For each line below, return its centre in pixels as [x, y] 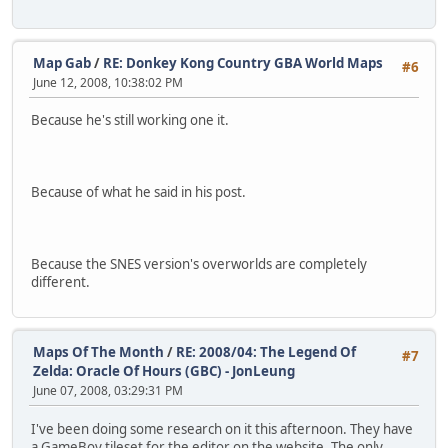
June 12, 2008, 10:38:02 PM [108, 82]
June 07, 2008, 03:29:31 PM [108, 391]
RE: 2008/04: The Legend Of [266, 352]
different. [60, 281]
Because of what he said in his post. [138, 191]
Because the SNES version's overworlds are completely [199, 263]
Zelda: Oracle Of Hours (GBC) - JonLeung [164, 371]
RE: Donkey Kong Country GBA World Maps [243, 62]
